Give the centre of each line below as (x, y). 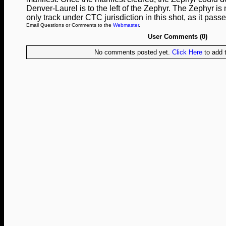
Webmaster (126, 25)
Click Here (187, 52)
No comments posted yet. (133, 52)
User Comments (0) (178, 37)
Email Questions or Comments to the (70, 25)
